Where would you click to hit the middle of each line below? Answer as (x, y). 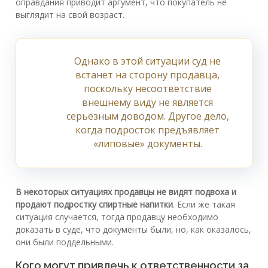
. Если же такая (204, 204)
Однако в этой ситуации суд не (147, 61)
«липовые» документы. (147, 143)
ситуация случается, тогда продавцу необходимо (117, 217)
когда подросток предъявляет (147, 130)
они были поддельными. (65, 242)
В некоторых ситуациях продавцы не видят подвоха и (126, 191)
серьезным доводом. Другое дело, (147, 116)
